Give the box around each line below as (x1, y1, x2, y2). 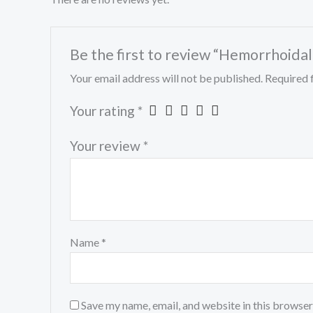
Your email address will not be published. (69, 71, 263, 85)
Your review (69, 137, 143, 154)
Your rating (69, 102, 138, 119)
